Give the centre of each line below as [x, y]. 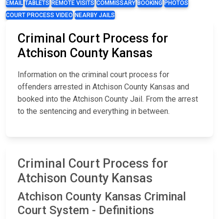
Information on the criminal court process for [93, 75]
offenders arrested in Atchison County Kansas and [103, 87]
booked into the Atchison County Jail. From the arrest [108, 99]
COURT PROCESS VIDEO [39, 15]
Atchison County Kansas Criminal [102, 197]
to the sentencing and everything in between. [94, 111]
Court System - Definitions [86, 210]
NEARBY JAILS [95, 15]
